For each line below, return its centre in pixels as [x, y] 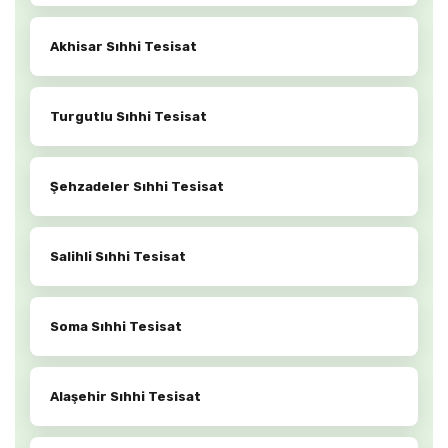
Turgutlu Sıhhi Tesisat [128, 117]
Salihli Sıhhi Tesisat [118, 257]
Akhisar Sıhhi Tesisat [123, 47]
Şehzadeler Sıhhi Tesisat [137, 187]
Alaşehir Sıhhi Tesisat [125, 397]
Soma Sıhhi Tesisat [116, 327]
